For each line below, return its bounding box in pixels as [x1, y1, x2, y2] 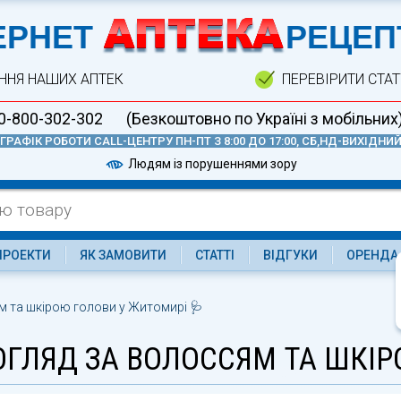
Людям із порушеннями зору [125, 156, 297, 171]
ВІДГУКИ [262, 248, 318, 262]
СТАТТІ [194, 248, 235, 262]
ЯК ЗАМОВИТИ [79, 248, 166, 262]
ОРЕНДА [346, 248, 398, 262]
